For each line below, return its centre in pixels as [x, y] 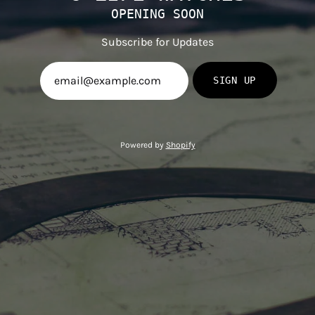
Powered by [143, 144]
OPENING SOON [157, 13]
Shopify [180, 144]
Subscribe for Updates [157, 41]
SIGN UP [234, 80]
